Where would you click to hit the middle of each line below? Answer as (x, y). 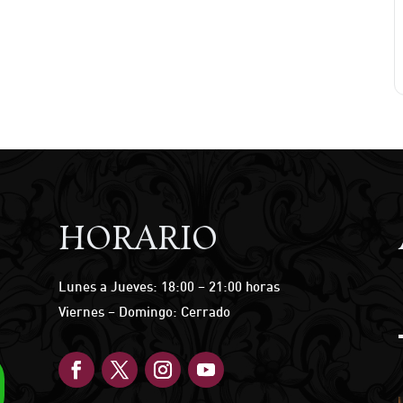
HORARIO (138, 240)
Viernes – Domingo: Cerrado (144, 312)
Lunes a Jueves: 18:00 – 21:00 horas (169, 287)
